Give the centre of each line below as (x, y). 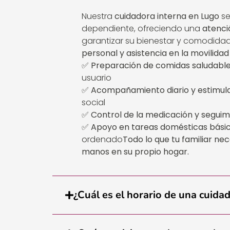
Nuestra (98, 16)
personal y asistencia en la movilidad (155, 53)
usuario (97, 78)
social (93, 103)
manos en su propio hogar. (135, 152)
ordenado (102, 140)
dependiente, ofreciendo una (142, 29)
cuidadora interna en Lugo (167, 16)
